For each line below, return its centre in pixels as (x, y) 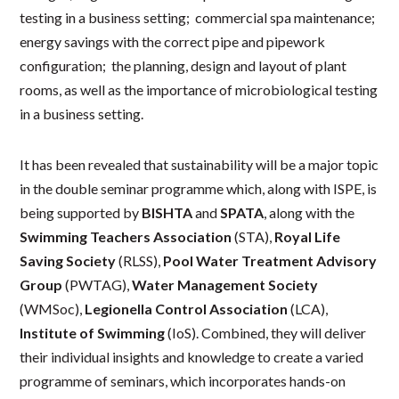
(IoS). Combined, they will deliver (266, 332)
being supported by (81, 212)
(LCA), (308, 308)
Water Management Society (225, 284)
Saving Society (68, 260)
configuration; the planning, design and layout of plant (183, 65)
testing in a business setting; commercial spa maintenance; (198, 17)
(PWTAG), (98, 284)
